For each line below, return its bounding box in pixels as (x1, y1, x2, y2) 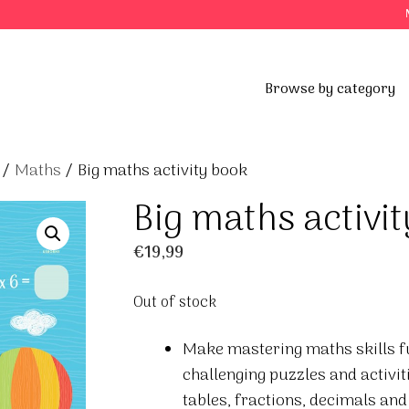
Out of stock (132, 290, 216, 315)
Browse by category (265, 78, 395, 101)
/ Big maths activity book (61, 158, 247, 184)
